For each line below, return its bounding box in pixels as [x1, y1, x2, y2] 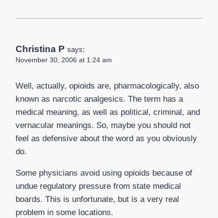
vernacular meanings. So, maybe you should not [16, 121, 191, 130]
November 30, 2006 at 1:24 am [16, 56, 112, 64]
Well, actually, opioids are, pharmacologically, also [16, 81, 199, 91]
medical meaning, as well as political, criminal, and [16, 108, 200, 117]
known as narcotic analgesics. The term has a [16, 94, 183, 104]
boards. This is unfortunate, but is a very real [16, 195, 179, 204]
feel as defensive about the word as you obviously [16, 134, 197, 143]
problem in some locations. [16, 208, 113, 217]
